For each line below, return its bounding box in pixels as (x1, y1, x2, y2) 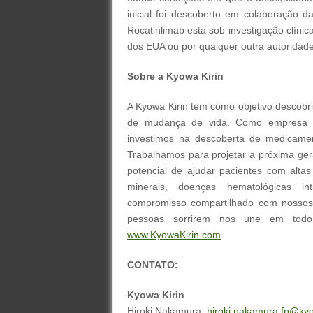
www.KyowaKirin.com (127, 229, 221, 240)
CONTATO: (127, 259, 178, 270)
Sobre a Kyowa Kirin (127, 71, 226, 82)
